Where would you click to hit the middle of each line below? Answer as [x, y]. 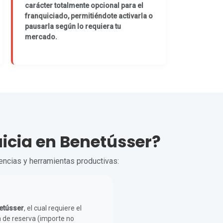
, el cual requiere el [53, 208]
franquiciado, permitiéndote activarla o [89, 16]
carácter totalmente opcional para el [84, 5]
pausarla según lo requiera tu [73, 26]
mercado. [41, 37]
